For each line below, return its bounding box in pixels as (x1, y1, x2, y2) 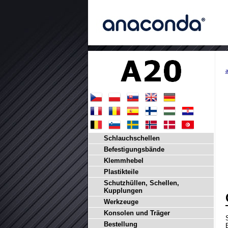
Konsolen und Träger (103, 209, 170, 217)
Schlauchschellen (103, 134, 160, 142)
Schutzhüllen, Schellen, (103, 179, 179, 187)
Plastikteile (103, 168, 138, 176)
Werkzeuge (103, 198, 138, 206)
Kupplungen (103, 187, 142, 194)
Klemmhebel (103, 157, 144, 164)
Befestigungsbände (103, 146, 164, 153)
